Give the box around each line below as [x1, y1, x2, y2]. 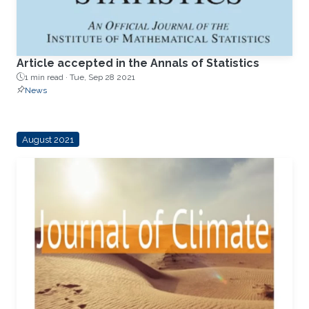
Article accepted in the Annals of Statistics [17, 56, 259, 70]
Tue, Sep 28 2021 [70, 72, 135, 82]
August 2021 [21, 134, 74, 145]
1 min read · [25, 72, 70, 82]
